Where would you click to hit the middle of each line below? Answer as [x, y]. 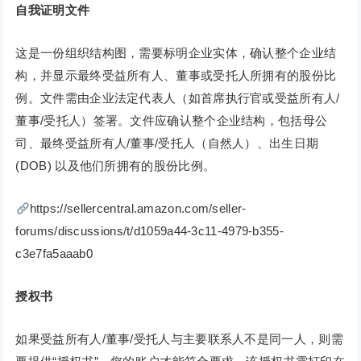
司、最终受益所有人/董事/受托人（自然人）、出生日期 [167, 143]
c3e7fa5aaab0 [54, 254]
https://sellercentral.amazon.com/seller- [138, 209]
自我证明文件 [53, 10]
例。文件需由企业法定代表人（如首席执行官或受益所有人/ [178, 98]
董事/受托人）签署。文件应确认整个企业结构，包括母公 [172, 121]
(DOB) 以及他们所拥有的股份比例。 [116, 166]
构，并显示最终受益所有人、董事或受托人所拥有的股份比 [176, 76]
